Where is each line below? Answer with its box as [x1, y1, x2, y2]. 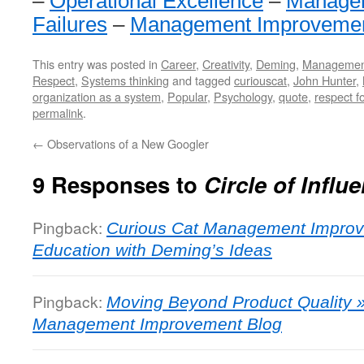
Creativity [202, 55, 249, 72]
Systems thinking [81, 71, 169, 89]
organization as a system [32, 88, 161, 105]
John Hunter [293, 71, 356, 89]
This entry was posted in [32, 55, 161, 72]
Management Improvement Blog [32, 314, 282, 333]
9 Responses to [32, 168, 204, 200]
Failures [32, 13, 107, 36]
